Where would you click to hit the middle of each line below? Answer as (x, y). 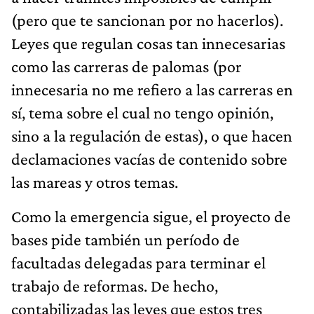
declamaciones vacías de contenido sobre (149, 158)
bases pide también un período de (125, 239)
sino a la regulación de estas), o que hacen (152, 135)
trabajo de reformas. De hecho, (115, 285)
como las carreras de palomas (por (127, 66)
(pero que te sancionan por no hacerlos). (147, 20)
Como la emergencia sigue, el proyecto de (151, 216)
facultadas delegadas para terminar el (138, 262)
